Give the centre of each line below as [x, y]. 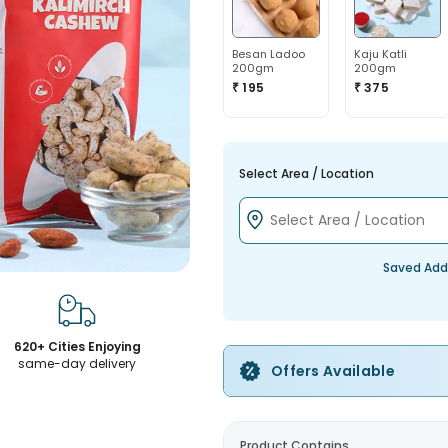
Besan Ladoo [268, 53]
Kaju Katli [380, 53]
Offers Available [332, 370]
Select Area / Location [306, 173]
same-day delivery [77, 363]
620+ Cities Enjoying [77, 346]
